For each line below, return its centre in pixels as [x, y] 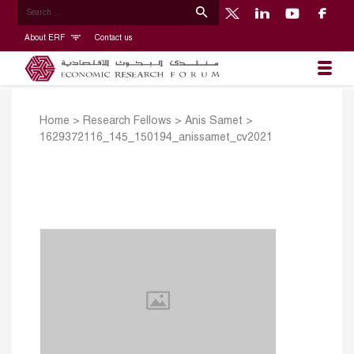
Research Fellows [127, 122]
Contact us [113, 38]
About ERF [45, 38]
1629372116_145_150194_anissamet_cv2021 [156, 138]
